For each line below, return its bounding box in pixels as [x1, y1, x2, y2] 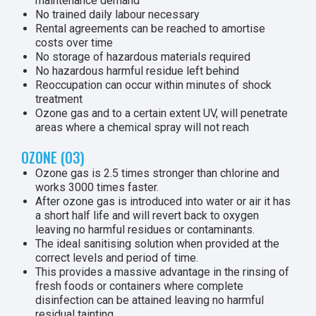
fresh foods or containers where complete [35, 279, 243, 293]
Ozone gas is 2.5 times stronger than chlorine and [35, 166, 279, 180]
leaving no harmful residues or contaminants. [35, 223, 255, 236]
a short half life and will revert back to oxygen [35, 209, 259, 222]
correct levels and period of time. [35, 251, 198, 265]
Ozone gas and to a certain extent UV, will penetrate [35, 107, 288, 120]
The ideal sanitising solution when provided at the [35, 237, 279, 250]
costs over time [35, 36, 113, 49]
